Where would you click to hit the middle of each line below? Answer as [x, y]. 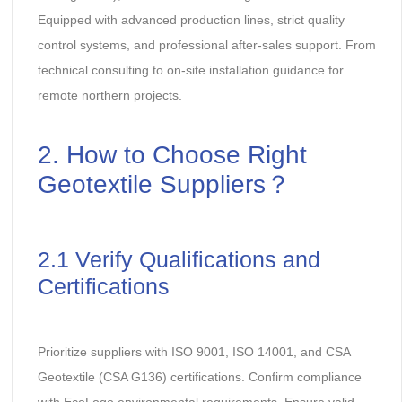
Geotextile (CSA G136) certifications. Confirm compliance [199, 376]
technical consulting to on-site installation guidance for [190, 70]
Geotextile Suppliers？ [164, 184]
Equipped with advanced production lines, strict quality [191, 19]
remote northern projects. [109, 95]
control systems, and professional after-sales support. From [206, 44]
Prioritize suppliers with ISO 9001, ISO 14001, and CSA [193, 351]
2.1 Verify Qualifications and [179, 259]
